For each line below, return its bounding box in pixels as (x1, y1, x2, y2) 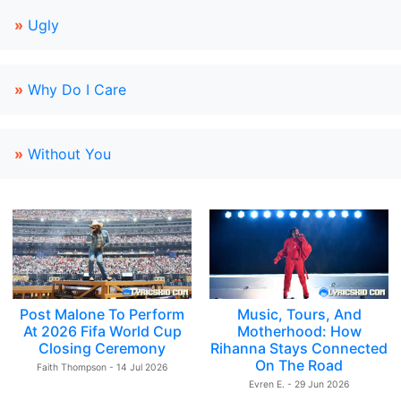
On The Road (255, 356, 343, 374)
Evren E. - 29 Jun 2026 (249, 379, 349, 390)
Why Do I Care (28, 81, 126, 98)
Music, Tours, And (236, 305, 362, 323)
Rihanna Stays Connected (210, 339, 388, 357)
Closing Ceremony (38, 339, 166, 357)
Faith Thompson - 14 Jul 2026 (37, 362, 167, 373)
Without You (28, 145, 111, 163)
